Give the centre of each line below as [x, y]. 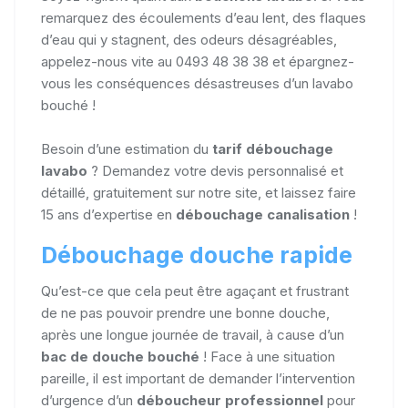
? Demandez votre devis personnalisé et [217, 170]
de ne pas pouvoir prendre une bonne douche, [185, 312]
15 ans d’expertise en [108, 214]
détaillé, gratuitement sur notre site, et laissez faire [199, 192]
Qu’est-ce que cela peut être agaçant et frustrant [195, 291]
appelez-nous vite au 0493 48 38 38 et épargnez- [198, 61]
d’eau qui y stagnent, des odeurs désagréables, [189, 39]
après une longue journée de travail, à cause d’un [193, 334]
